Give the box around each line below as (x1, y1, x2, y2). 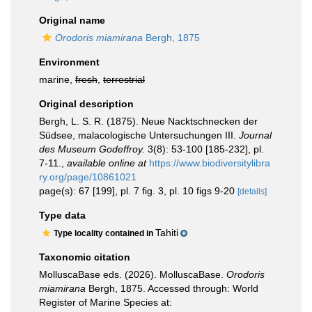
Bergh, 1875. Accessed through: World (86, 283, 258, 294)
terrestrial (103, 74, 145, 85)
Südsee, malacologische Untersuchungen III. (39, 130, 239, 141)
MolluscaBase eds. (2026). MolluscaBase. (39, 269, 226, 280)
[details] (237, 187, 267, 196)
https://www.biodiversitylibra (149, 157, 270, 169)
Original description (39, 98, 134, 109)
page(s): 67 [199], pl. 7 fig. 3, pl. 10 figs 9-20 (39, 185, 237, 196)
